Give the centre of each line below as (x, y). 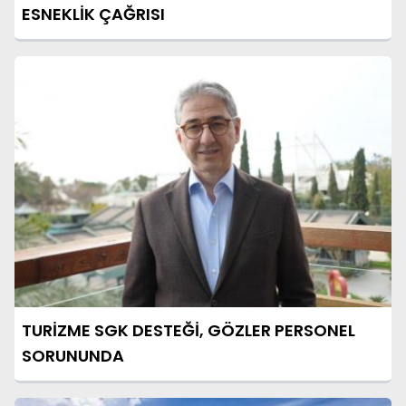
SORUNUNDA (73, 355)
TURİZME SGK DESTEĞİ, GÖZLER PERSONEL (188, 330)
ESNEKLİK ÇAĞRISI (93, 14)
